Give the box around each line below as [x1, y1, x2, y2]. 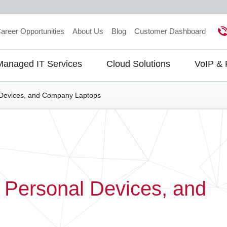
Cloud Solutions [106, 59, 170, 69]
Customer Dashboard [134, 27, 206, 35]
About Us [72, 27, 103, 35]
